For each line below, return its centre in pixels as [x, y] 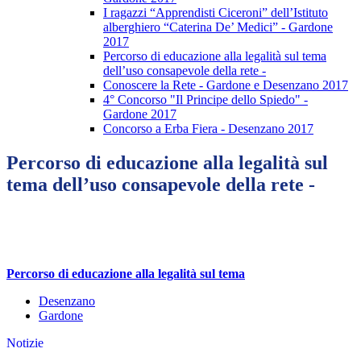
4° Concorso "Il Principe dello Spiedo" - [205, 100]
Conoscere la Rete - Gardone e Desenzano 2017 [226, 85]
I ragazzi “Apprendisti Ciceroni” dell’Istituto [216, 13]
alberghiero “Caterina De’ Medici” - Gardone [218, 27]
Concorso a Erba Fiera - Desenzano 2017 [208, 129]
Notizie [25, 343]
